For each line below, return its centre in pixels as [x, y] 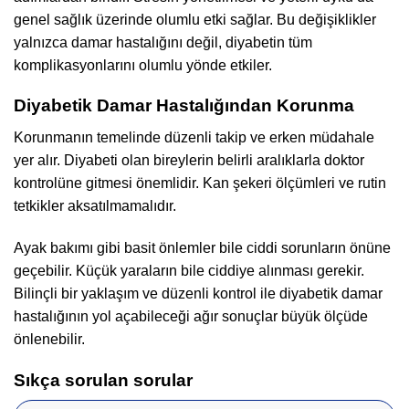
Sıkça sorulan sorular [103, 380]
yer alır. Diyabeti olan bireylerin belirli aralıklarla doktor [189, 161]
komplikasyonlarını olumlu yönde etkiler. [143, 65]
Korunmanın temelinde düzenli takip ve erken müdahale [194, 138]
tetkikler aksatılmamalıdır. [95, 206]
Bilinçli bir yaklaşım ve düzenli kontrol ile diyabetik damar [198, 293]
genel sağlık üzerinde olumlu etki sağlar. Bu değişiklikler [195, 19]
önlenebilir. [49, 339]
